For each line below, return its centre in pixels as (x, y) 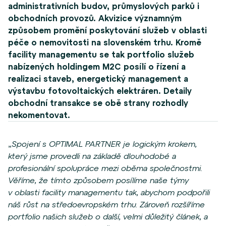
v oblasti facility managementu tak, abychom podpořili (109, 192)
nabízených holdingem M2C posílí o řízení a (97, 67)
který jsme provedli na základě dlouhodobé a (92, 156)
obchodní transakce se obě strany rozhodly (98, 103)
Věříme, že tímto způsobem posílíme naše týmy (98, 180)
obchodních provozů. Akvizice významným (95, 18)
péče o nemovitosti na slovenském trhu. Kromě (105, 43)
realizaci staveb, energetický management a (98, 79)
